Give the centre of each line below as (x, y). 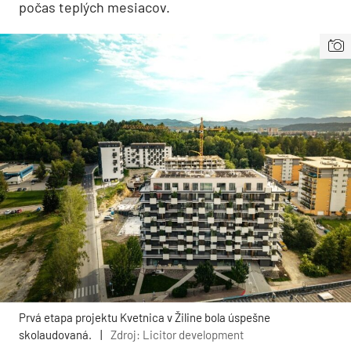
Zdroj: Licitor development (177, 334)
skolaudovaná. (55, 334)
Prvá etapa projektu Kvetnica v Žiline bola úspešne (145, 317)
